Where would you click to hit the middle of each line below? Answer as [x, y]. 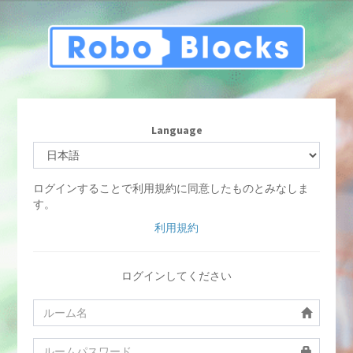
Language [176, 130]
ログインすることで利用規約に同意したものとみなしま [171, 188]
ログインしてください [176, 276]
